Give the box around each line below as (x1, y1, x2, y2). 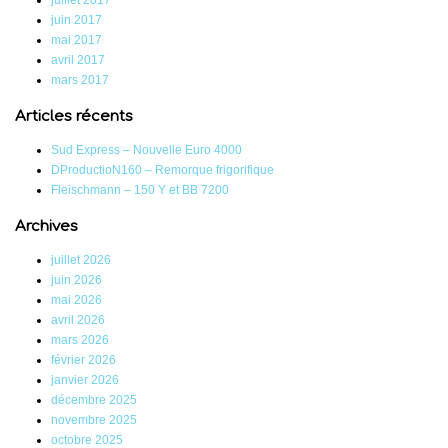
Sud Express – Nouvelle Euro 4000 (51, 143, 242, 158)
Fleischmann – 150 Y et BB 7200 (51, 183, 229, 198)
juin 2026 (51, 273, 102, 288)
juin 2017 (51, 13, 102, 28)
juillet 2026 (51, 253, 111, 268)
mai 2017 (51, 33, 102, 48)
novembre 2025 (51, 413, 137, 428)
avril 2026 (51, 313, 105, 328)
